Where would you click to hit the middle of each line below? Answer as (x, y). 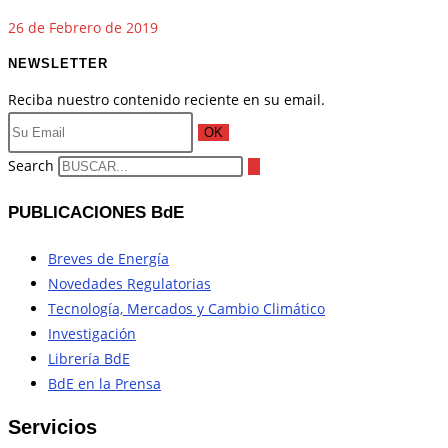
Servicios (52, 427)
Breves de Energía (108, 259)
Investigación (92, 334)
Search (31, 166)
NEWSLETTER (58, 63)
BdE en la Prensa (104, 384)
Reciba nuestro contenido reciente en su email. (166, 100)
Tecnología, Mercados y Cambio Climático (186, 309)
